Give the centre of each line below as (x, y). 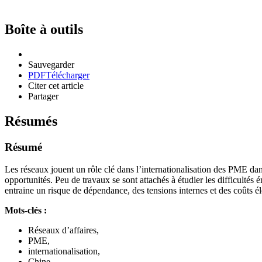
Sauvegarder (51, 64)
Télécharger (68, 75)
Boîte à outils (44, 29)
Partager (43, 96)
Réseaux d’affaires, (63, 230)
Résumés (31, 121)
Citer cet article (56, 85)
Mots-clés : (26, 211)
